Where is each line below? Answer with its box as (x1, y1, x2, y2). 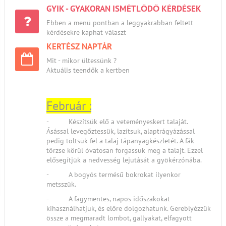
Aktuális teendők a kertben (46, 66, 130, 75)
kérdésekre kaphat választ (46, 28, 126, 37)
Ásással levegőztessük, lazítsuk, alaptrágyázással (46, 127, 195, 136)
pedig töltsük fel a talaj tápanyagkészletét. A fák (46, 136, 194, 145)
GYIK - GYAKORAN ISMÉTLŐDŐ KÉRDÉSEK (46, 3, 201, 14)
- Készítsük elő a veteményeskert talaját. (46, 117, 188, 126)
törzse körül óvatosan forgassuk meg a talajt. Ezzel (46, 146, 203, 155)
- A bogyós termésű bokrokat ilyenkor (46, 170, 181, 179)
